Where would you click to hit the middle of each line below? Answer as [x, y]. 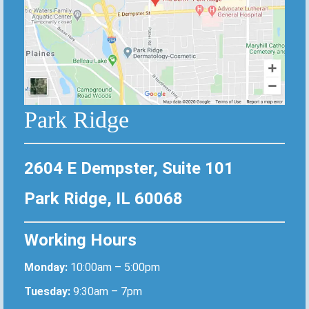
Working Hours [80, 240]
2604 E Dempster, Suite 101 [129, 169]
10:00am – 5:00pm [115, 268]
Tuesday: [49, 292]
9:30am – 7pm [108, 292]
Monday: [47, 268]
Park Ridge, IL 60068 [103, 199]
